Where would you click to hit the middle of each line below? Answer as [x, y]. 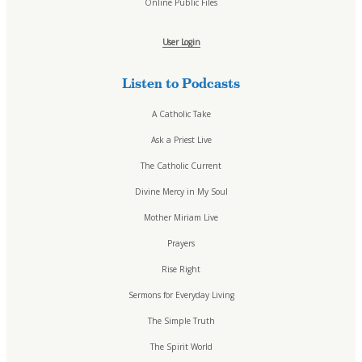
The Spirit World [181, 347]
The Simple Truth [181, 321]
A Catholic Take [181, 114]
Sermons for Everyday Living [181, 295]
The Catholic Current [181, 166]
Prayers [181, 243]
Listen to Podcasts [181, 83]
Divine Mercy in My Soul [181, 192]
